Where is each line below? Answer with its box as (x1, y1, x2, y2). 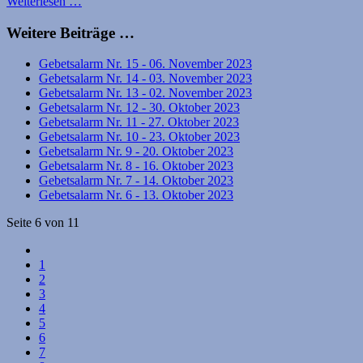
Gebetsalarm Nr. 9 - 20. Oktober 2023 (39, 144, 233, 159)
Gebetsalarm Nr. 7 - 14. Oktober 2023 (39, 173, 233, 188)
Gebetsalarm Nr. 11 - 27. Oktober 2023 (39, 115, 239, 130)
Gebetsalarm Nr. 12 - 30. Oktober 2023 (39, 100, 240, 115)
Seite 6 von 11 (6, 216, 79, 230)
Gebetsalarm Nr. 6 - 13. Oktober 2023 (39, 188, 233, 203)
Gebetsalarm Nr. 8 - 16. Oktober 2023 (39, 159, 233, 173)
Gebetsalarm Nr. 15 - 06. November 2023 (39, 57, 252, 71)
